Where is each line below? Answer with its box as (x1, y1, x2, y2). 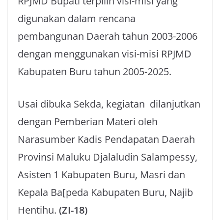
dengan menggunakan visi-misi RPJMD (18, 47, 192, 60)
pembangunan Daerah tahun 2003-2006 (18, 29, 197, 43)
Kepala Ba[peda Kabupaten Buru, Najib (18, 186, 193, 199)
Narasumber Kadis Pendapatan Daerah (18, 133, 195, 146)
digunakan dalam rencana (18, 12, 136, 25)
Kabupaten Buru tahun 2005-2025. (18, 65, 171, 78)
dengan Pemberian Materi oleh (18, 115, 158, 128)
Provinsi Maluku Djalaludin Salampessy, (18, 150, 200, 164)
